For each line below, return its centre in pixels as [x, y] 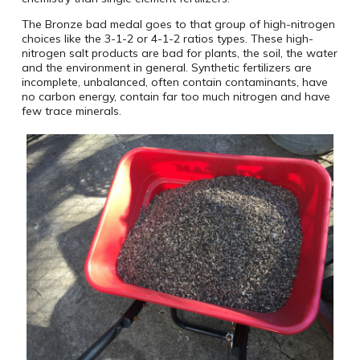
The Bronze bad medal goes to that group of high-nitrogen [178, 25]
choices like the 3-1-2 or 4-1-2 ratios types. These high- [167, 39]
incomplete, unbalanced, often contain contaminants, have [174, 82]
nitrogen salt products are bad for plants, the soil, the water [179, 53]
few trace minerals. [71, 111]
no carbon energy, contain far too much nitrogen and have [176, 97]
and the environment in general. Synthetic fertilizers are [166, 68]
